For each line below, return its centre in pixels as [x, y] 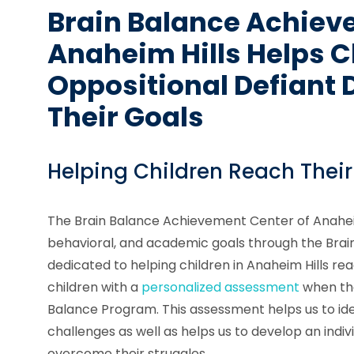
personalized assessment [220, 287]
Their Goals [126, 117]
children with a [94, 287]
